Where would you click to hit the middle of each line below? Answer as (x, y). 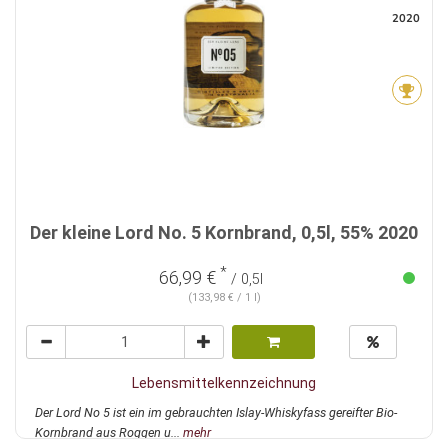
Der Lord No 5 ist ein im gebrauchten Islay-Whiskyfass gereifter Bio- (216, 413)
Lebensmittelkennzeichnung (224, 383)
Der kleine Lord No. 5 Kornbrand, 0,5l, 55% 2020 (224, 233)
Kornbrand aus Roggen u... (109, 433)
